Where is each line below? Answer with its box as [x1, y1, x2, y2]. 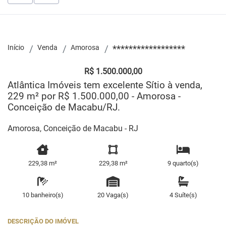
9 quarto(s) [167, 159, 199, 167]
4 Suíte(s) [169, 191, 197, 199]
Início [8, 43, 24, 52]
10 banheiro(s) [22, 191, 64, 199]
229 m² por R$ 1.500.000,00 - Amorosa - [8, 90, 181, 102]
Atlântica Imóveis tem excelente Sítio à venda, [8, 79, 202, 91]
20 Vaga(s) [97, 191, 129, 199]
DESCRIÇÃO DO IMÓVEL [8, 217, 79, 225]
